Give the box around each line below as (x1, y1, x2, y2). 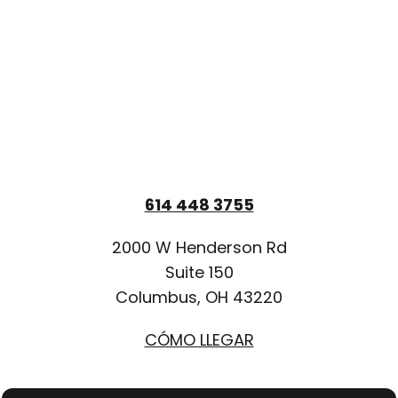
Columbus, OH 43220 (115, 285, 283, 308)
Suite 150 (164, 260, 234, 283)
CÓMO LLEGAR (144, 328, 254, 351)
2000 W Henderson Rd (111, 235, 287, 259)
